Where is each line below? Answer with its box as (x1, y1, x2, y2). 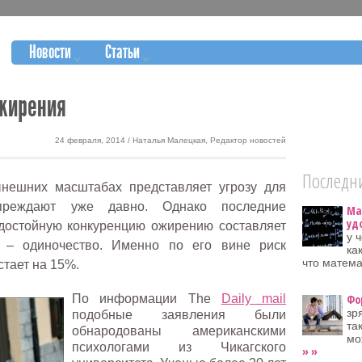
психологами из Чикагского (72, 340, 286, 354)
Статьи (105, 43, 140, 63)
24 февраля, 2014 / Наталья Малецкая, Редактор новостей (55, 136, 286, 145)
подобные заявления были (72, 308, 286, 322)
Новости (29, 43, 71, 63)
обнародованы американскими (72, 324, 286, 338)
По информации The (72, 292, 221, 305)
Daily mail (221, 292, 286, 305)
